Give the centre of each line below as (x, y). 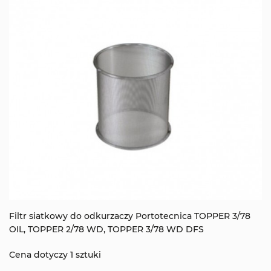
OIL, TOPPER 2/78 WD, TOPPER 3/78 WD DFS (106, 229)
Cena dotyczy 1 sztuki (55, 254)
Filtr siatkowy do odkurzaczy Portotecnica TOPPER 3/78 (130, 216)
